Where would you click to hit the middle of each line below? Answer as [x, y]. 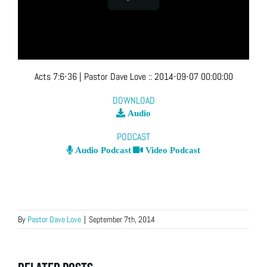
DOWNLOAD [133, 100]
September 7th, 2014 [122, 220]
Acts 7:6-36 [55, 77]
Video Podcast [172, 150]
